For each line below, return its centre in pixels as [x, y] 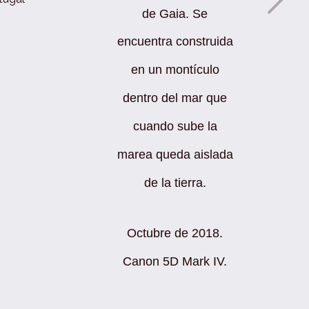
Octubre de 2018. [175, 233]
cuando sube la [175, 126]
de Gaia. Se [175, 13]
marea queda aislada [175, 154]
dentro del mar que [175, 98]
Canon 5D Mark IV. [175, 262]
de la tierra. [175, 182]
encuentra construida [175, 42]
